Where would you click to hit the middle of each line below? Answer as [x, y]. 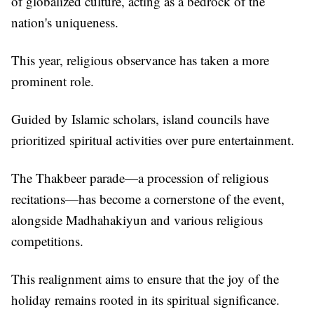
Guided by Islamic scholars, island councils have [140, 119]
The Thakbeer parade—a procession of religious [140, 178]
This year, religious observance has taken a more [140, 60]
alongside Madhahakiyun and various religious [137, 220]
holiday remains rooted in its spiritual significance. [145, 300]
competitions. [47, 241]
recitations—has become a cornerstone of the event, [148, 199]
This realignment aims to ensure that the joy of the [145, 279]
